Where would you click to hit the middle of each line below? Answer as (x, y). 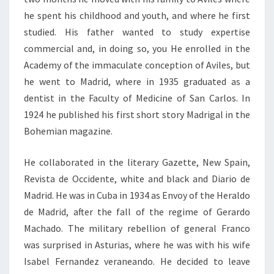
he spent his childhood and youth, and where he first (137, 15)
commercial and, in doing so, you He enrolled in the (137, 48)
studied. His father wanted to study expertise (137, 32)
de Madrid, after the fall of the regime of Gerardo (137, 212)
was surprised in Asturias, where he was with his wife (137, 245)
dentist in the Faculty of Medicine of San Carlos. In (137, 98)
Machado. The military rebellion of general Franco (137, 228)
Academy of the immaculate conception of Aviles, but (137, 65)
